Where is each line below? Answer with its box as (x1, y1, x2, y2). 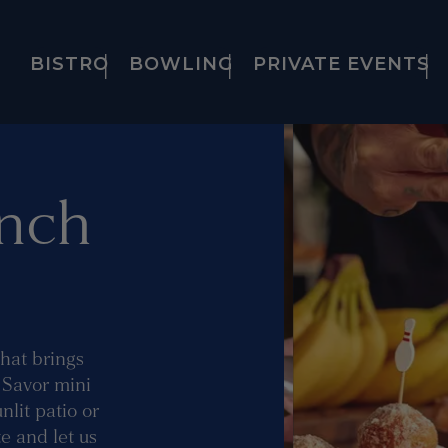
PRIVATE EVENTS (252, 53, 430, 75)
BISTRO (29, 53, 109, 75)
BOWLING (128, 53, 233, 75)
